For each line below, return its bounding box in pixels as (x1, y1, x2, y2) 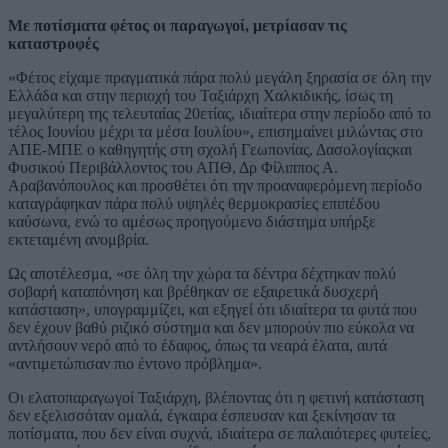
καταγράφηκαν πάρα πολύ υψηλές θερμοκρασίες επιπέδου (8, 194, 380, 212)
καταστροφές (8, 34, 99, 52)
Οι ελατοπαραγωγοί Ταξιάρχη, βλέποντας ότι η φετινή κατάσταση (8, 388, 424, 406)
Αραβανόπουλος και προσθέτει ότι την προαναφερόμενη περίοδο (8, 176, 422, 194)
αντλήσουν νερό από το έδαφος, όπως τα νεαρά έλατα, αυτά (8, 336, 387, 354)
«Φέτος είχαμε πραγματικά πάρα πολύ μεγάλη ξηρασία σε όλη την (8, 68, 431, 86)
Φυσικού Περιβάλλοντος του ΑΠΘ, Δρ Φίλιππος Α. (8, 158, 338, 176)
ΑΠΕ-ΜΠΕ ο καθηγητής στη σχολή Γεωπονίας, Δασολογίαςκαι (8, 140, 412, 158)
